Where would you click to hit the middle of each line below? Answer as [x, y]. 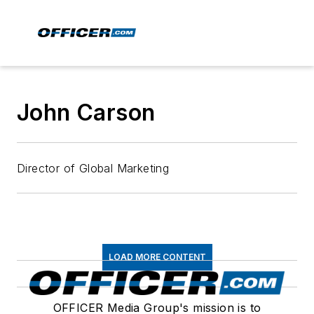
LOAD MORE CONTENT [157, 257]
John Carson [86, 112]
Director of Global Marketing [93, 168]
